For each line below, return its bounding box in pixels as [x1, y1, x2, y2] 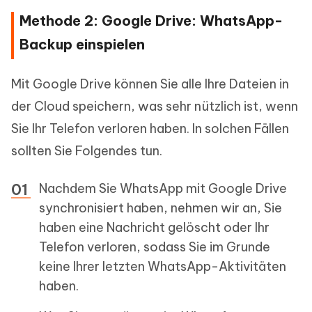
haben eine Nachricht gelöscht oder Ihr [39, 219, 270, 236]
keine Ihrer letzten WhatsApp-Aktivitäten [39, 258, 286, 275]
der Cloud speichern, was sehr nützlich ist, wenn [11, 98, 298, 115]
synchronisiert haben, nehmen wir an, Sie [39, 200, 282, 217]
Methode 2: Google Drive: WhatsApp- [19, 12, 283, 30]
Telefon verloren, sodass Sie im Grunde [39, 239, 270, 256]
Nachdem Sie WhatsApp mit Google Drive [39, 180, 287, 197]
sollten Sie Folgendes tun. [11, 143, 162, 159]
